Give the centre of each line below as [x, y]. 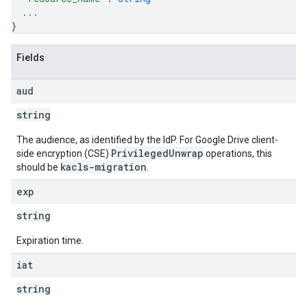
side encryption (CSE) [64, 153]
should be [38, 167]
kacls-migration [103, 167]
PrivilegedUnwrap [157, 153]
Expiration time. [50, 241]
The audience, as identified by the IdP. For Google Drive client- [147, 140]
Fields [30, 58]
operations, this [238, 153]
